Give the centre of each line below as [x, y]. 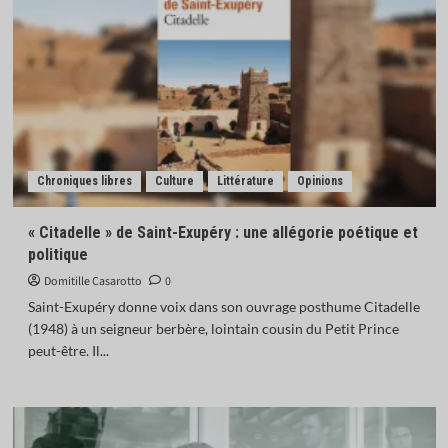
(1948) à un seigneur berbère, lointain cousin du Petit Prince [213, 328]
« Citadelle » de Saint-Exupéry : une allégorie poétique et [222, 232]
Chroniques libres [84, 181]
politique [57, 254]
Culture [174, 181]
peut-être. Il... [68, 350]
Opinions [319, 181]
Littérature [245, 181]
